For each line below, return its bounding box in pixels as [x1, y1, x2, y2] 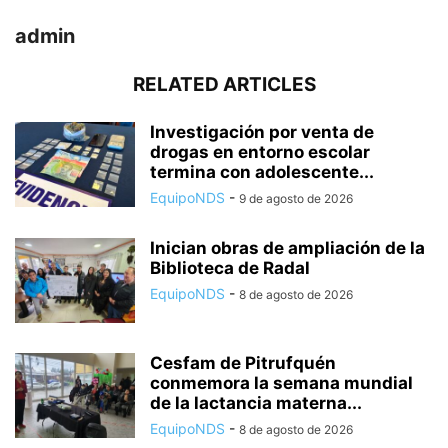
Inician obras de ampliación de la [150, 238, 425, 259]
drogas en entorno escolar [150, 142, 370, 163]
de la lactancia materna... [150, 393, 362, 414]
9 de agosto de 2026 [239, 191, 353, 207]
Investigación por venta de [150, 122, 374, 143]
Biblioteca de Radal [150, 258, 310, 279]
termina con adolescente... [150, 162, 374, 183]
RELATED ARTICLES [132, 73, 316, 97]
